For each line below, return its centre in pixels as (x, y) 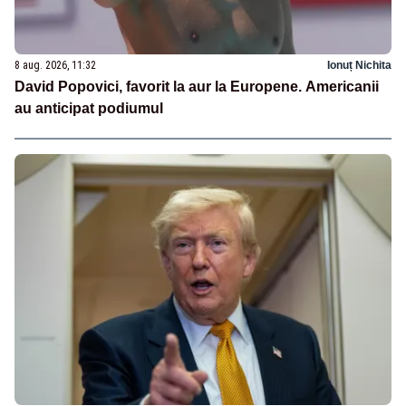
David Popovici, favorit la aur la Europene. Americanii (197, 87)
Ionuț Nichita (359, 66)
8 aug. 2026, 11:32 (55, 66)
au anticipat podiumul (89, 109)
